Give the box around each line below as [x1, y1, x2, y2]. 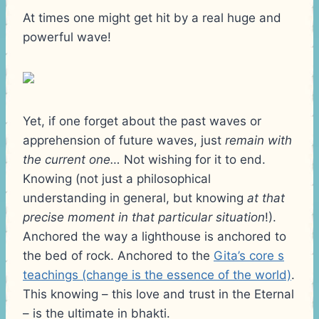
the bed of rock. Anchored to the [23, 248, 214, 263]
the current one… [23, 152, 120, 167]
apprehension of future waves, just [23, 132, 225, 147]
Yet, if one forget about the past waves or [23, 113, 261, 128]
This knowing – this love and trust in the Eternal [23, 286, 294, 301]
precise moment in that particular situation [23, 209, 265, 224]
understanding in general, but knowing [23, 190, 247, 205]
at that [247, 190, 285, 205]
